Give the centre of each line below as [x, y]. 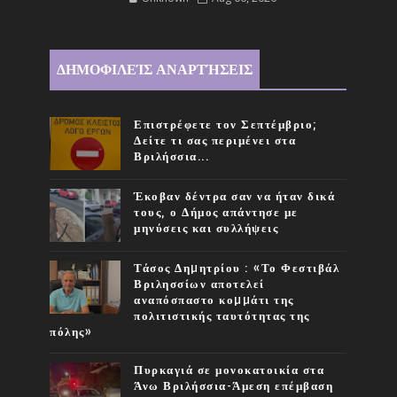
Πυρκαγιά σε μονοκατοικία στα [230, 370]
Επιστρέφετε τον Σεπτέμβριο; [226, 125]
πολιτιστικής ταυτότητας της [222, 316]
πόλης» [71, 332]
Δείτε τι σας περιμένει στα [215, 140]
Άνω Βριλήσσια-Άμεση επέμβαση [234, 386]
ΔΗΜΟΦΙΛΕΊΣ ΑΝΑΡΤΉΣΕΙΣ [155, 70]
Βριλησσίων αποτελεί [199, 284]
